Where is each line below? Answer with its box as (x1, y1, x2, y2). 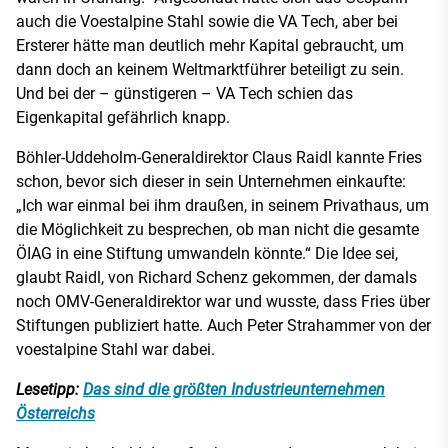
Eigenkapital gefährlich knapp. (16, 108, 230, 128)
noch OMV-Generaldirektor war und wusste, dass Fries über (16, 292, 430, 312)
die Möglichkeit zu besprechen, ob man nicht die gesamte (16, 220, 419, 240)
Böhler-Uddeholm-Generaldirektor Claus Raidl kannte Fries (16, 148, 422, 168)
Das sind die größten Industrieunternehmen (83, 380, 385, 400)
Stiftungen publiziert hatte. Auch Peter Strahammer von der (16, 316, 431, 336)
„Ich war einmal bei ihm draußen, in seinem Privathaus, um (16, 196, 429, 216)
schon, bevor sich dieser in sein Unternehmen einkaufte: (16, 172, 406, 192)
